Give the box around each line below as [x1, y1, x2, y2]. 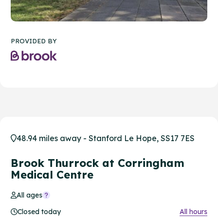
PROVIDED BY [11, 36, 57, 45]
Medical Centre [11, 167, 93, 182]
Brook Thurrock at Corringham [11, 156, 184, 170]
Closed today [18, 207, 61, 216]
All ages [17, 190, 43, 200]
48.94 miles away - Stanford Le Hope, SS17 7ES [17, 133, 195, 143]
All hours [180, 207, 207, 216]
